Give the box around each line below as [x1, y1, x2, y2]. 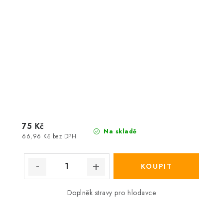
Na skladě [101, 126, 137, 136]
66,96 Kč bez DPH [22, 132, 76, 140]
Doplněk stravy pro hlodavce [67, 187, 156, 198]
